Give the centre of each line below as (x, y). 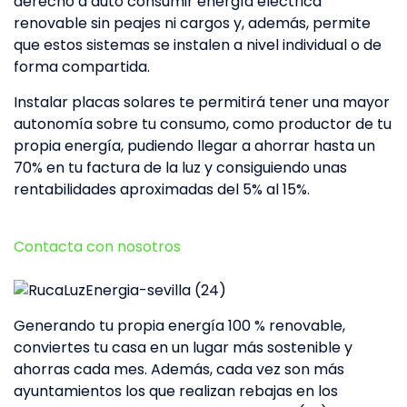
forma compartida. (82, 66)
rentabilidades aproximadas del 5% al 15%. (162, 189)
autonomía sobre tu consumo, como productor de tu (203, 124)
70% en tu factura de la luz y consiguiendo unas (180, 167)
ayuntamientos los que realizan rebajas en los (176, 392)
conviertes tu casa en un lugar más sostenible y (183, 348)
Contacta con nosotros (97, 246)
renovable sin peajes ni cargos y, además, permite (192, 23)
